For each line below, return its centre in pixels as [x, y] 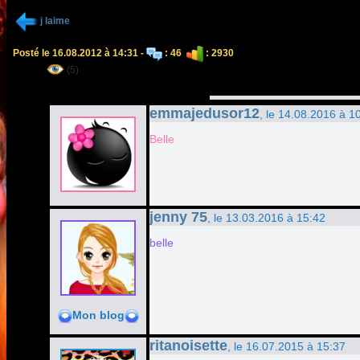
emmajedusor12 [205, 113]
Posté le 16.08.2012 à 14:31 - [80, 53]
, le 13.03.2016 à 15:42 [266, 218]
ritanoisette [188, 346]
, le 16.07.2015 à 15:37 [286, 346]
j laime [55, 21]
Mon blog [98, 315]
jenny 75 [178, 217]
